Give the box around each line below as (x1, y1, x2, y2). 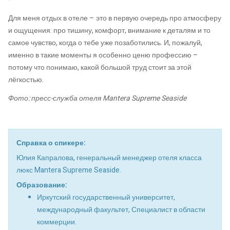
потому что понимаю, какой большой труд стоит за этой (8, 62, 191, 73)
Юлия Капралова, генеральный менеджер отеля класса (16, 152, 202, 163)
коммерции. (37, 216, 76, 227)
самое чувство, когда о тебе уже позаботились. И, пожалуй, (8, 37, 202, 49)
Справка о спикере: (16, 137, 86, 148)
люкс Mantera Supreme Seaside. (16, 164, 121, 176)
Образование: (16, 179, 67, 190)
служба (53, 92, 78, 104)
